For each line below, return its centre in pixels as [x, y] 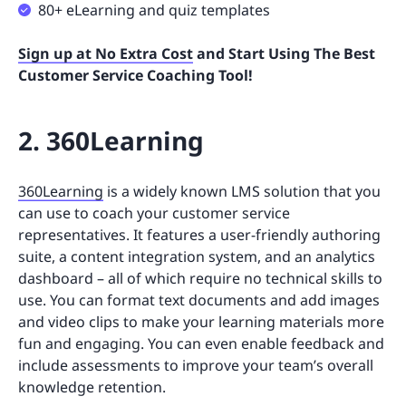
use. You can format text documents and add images [199, 300]
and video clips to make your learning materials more [201, 322]
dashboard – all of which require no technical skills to [200, 279]
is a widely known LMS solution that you [242, 192]
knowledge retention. [94, 387]
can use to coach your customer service [154, 213]
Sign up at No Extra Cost [106, 54]
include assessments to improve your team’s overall [196, 366]
